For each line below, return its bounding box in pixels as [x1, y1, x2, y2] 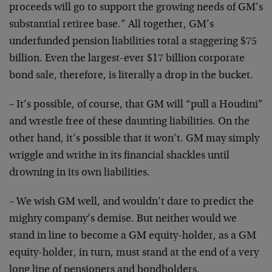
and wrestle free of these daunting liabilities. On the [9, 117, 250, 127]
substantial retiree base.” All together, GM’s [9, 19, 214, 30]
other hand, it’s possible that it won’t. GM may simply [9, 134, 259, 144]
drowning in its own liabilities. [9, 168, 150, 178]
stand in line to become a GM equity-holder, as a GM [9, 231, 256, 242]
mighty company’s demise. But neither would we [9, 214, 237, 225]
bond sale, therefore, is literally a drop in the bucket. [9, 70, 253, 81]
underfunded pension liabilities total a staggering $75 [9, 36, 257, 47]
